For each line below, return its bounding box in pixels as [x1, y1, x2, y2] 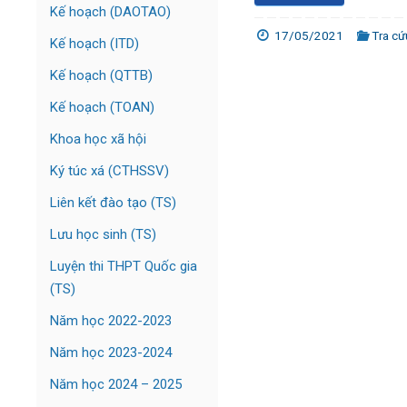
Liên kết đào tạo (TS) [50, 194, 176, 211]
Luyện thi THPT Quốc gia [50, 258, 197, 274]
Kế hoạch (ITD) [50, 35, 139, 52]
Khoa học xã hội [50, 131, 146, 147]
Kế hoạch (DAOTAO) [50, 4, 171, 20]
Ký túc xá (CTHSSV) [50, 163, 169, 179]
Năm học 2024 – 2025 [50, 376, 182, 392]
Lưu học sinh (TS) [50, 226, 156, 243]
